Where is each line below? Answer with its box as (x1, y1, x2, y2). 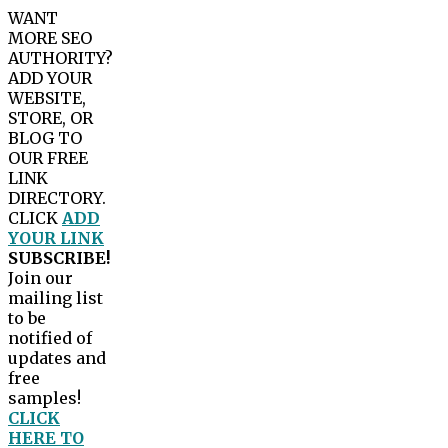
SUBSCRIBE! (8, 248, 110, 269)
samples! (8, 388, 81, 409)
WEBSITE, (8, 88, 86, 109)
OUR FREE (8, 148, 88, 169)
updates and (8, 348, 106, 369)
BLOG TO (8, 128, 82, 149)
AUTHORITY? (8, 48, 113, 69)
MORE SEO (8, 28, 92, 49)
